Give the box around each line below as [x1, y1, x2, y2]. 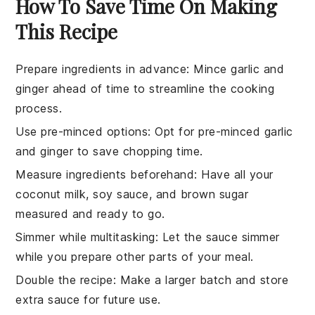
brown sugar [180, 187, 249, 202]
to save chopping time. [73, 144, 203, 159]
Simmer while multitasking [15, 230, 155, 245]
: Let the [155, 230, 206, 245]
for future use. [79, 292, 161, 307]
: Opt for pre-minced [148, 124, 264, 139]
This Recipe [15, 18, 118, 45]
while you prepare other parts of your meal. [15, 250, 254, 264]
